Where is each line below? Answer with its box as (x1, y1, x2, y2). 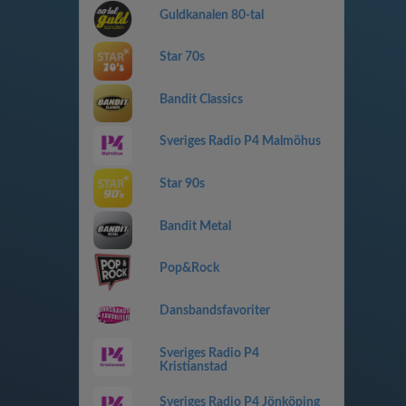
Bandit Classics (159, 92, 243, 106)
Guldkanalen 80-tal (159, 8, 264, 22)
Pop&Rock (159, 262, 219, 275)
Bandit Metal (159, 219, 231, 233)
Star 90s (159, 178, 205, 190)
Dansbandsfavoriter (159, 304, 270, 317)
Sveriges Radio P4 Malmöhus (159, 135, 321, 149)
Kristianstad (159, 360, 227, 373)
